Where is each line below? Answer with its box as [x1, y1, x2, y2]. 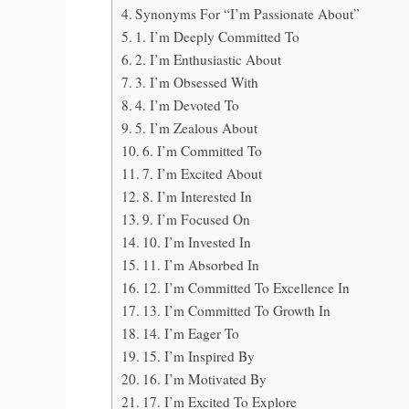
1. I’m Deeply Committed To [135, 27, 300, 47]
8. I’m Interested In [142, 187, 253, 206]
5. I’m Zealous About [135, 119, 258, 138]
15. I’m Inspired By [142, 347, 256, 366]
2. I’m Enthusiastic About [135, 50, 282, 69]
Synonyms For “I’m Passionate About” [135, 5, 361, 24]
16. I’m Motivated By [142, 370, 267, 389]
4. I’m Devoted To [135, 96, 240, 115]
